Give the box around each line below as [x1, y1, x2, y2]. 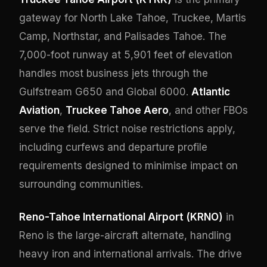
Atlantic [191, 85, 230, 98]
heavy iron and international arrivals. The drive [19, 247, 242, 260]
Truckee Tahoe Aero [66, 104, 169, 116]
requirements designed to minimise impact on [19, 159, 238, 172]
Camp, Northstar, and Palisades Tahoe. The [19, 30, 226, 42]
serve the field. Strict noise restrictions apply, [19, 122, 235, 135]
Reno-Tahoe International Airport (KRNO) [19, 210, 223, 223]
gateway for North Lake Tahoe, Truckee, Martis [19, 11, 246, 24]
